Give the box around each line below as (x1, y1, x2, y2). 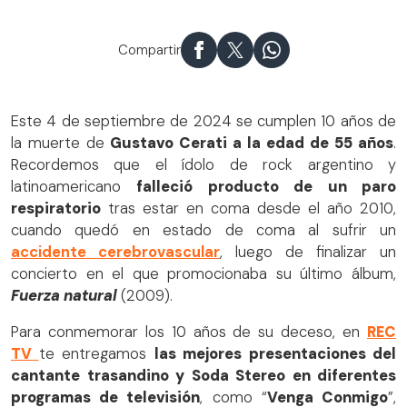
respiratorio (11, 198, 101, 218)
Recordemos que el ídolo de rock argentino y (11, 154, 396, 174)
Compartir (117, 41, 181, 60)
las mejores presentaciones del (154, 344, 396, 364)
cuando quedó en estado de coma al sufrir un (11, 220, 396, 240)
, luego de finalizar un (220, 242, 396, 262)
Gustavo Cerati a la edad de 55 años (104, 133, 393, 153)
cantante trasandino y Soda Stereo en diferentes (11, 366, 396, 386)
